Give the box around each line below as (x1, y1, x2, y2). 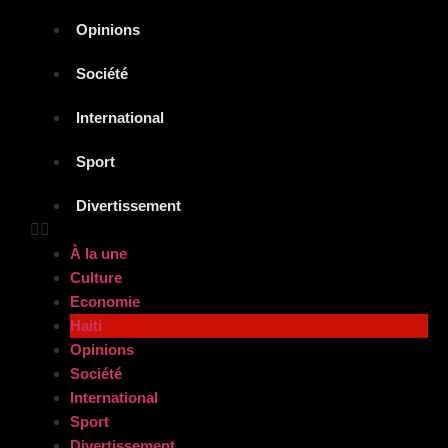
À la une (70, 245, 127, 263)
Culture (70, 269, 122, 287)
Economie (70, 293, 140, 311)
